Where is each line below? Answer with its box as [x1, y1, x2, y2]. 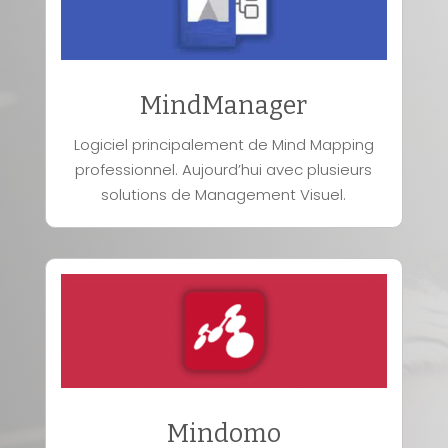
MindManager [140, 90, 308, 121]
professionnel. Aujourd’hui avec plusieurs [75, 158, 373, 180]
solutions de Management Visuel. [101, 183, 347, 205]
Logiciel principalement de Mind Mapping [73, 133, 374, 155]
